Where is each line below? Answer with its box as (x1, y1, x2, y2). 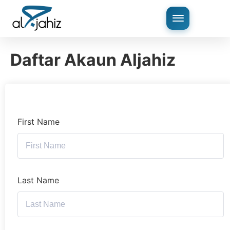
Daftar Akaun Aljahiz (10, 50, 176, 70)
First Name (17, 116, 60, 127)
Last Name (17, 175, 59, 185)
